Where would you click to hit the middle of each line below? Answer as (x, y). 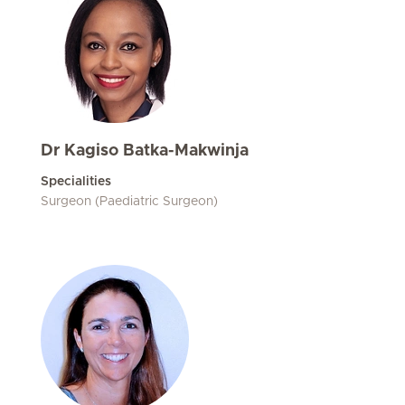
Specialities (76, 182)
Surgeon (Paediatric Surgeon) (129, 202)
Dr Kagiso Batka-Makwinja (145, 151)
